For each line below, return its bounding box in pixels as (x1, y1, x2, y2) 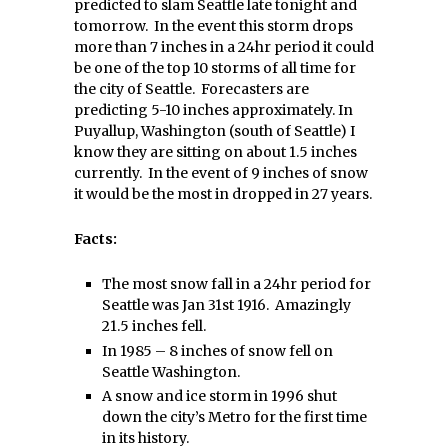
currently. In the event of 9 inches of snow (74, 164, 368, 183)
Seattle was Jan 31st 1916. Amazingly (102, 296, 351, 315)
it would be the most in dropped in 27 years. (74, 185, 372, 204)
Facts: (74, 230, 117, 249)
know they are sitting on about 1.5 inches (74, 143, 357, 162)
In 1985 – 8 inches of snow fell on (102, 341, 333, 360)
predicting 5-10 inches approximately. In (74, 101, 353, 120)
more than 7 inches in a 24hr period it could (74, 38, 374, 57)
